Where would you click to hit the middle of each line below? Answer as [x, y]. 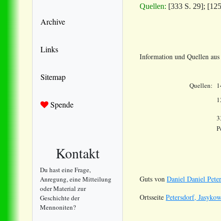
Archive [53, 21]
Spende [61, 104]
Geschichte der [60, 198]
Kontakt [77, 153]
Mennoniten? [58, 207]
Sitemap [53, 76]
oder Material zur [63, 188]
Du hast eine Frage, [65, 169]
